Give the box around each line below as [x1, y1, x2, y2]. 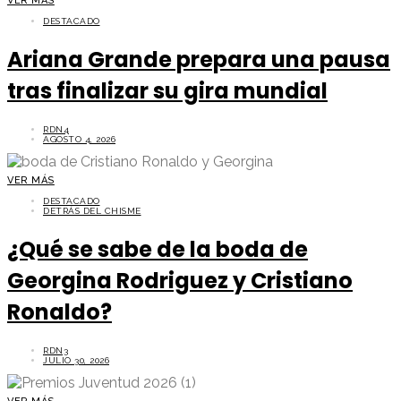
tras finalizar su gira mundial [7, 76, 328, 107]
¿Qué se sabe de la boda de [7, 234, 308, 264]
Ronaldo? [7, 296, 112, 327]
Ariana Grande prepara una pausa [7, 45, 390, 75]
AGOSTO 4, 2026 [43, 133, 115, 144]
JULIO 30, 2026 [43, 354, 109, 365]
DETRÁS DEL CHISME [43, 205, 141, 216]
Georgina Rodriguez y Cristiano [7, 265, 353, 295]
